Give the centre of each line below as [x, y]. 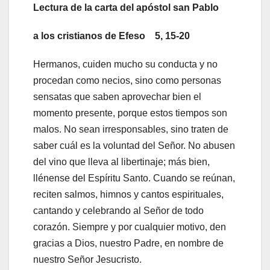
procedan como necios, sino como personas [127, 81]
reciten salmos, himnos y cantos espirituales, [128, 195]
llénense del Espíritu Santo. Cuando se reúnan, [134, 178]
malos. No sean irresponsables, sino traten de [131, 130]
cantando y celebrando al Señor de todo [118, 211]
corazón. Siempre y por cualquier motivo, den [130, 227]
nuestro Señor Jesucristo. [87, 260]
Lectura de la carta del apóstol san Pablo [126, 8]
